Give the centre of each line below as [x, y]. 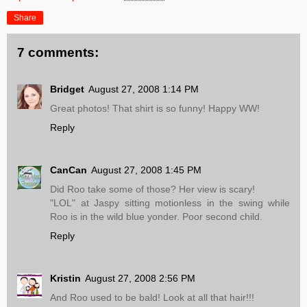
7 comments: [58, 52]
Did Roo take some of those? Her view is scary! [152, 189]
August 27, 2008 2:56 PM [140, 279]
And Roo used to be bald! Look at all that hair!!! [152, 298]
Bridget [67, 89]
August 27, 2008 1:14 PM [144, 89]
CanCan [69, 170]
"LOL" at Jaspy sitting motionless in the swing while [170, 203]
